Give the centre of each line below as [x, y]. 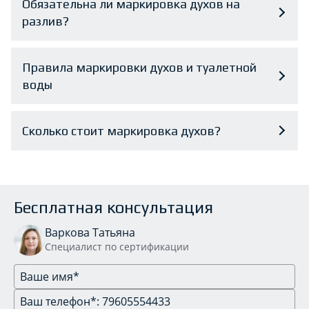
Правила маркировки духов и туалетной [139, 67]
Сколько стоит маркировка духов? [121, 130]
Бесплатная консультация [113, 207]
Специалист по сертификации [117, 246]
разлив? [46, 21]
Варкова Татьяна [90, 232]
